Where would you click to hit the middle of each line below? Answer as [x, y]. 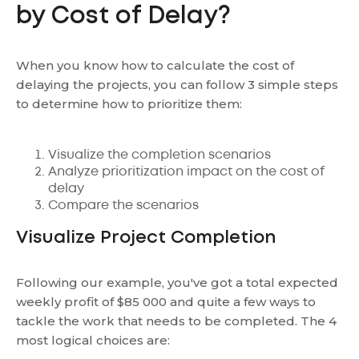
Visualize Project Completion [146, 238]
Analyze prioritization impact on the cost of [186, 172]
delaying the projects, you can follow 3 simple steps [177, 85]
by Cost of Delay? [123, 16]
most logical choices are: [93, 340]
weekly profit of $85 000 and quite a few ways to [166, 302]
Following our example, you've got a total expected [177, 282]
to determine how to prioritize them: [129, 104]
